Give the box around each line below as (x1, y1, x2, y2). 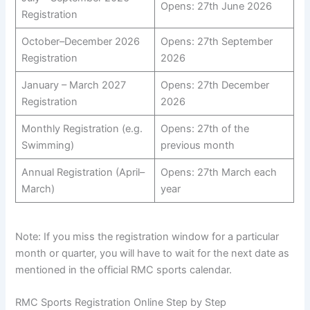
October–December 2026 (21, 35, 140, 48)
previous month (160, 139, 235, 152)
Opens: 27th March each (160, 166, 277, 179)
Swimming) (21, 139, 74, 152)
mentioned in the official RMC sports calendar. (15, 263, 232, 276)
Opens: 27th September (160, 35, 273, 48)
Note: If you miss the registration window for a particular (15, 230, 280, 243)
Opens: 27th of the (160, 122, 249, 136)
